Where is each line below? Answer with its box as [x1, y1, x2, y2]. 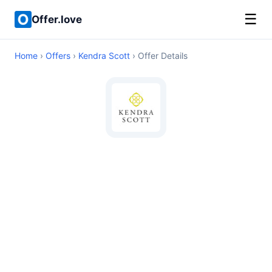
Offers [46, 50, 70, 61]
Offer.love [32, 13, 82, 25]
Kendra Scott [78, 50, 130, 61]
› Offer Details [130, 50, 188, 61]
